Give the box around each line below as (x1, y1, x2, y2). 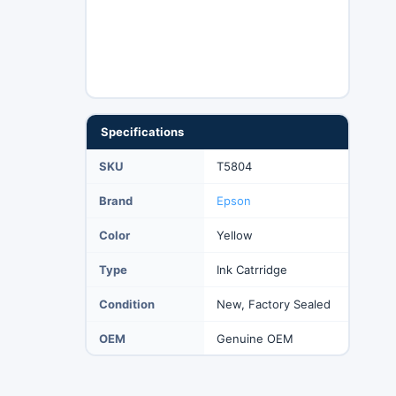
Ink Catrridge (216, 262, 287, 277)
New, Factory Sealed (216, 296, 331, 311)
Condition (98, 296, 155, 311)
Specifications (100, 124, 184, 139)
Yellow (216, 227, 253, 242)
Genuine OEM (216, 331, 293, 346)
